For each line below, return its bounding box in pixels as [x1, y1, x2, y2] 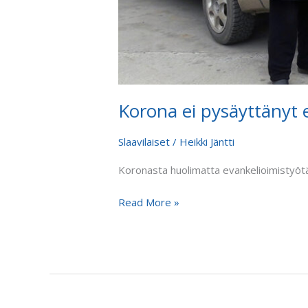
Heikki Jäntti [179, 135, 235, 149]
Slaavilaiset [118, 135, 170, 149]
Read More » [118, 195, 180, 209]
